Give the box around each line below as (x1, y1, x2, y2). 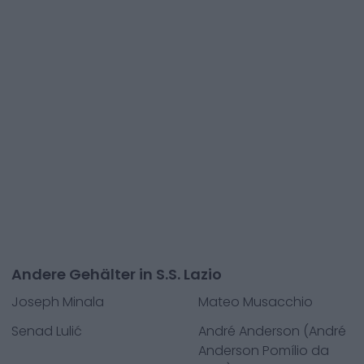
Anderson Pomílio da (198, 341, 329, 360)
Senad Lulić (11, 322, 82, 340)
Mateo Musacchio (198, 292, 313, 311)
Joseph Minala (11, 292, 104, 311)
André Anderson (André (198, 322, 346, 340)
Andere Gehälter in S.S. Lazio (11, 264, 222, 284)
